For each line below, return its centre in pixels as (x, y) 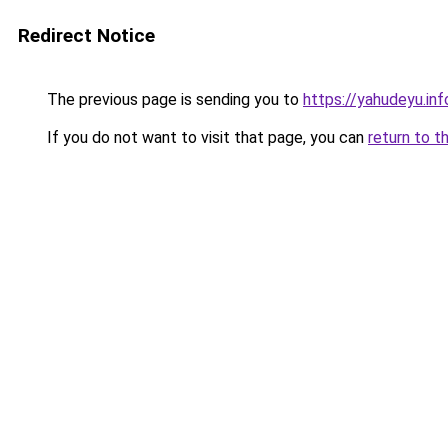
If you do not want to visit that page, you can (205, 137)
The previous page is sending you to (173, 99)
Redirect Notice (86, 35)
